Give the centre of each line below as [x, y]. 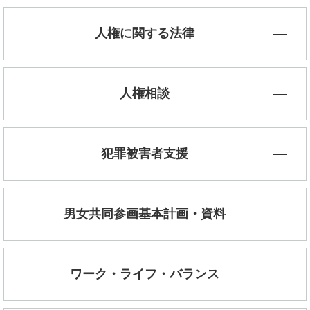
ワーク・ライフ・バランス [145, 274]
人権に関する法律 [145, 34]
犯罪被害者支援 [145, 154]
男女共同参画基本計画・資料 [145, 214]
